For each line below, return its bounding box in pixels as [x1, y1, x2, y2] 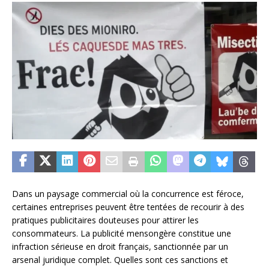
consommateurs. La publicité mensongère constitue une [12, 228, 231, 240]
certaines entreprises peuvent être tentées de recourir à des [12, 201, 244, 213]
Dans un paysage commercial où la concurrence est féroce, [12, 188, 244, 200]
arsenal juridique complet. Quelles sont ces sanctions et [12, 254, 228, 266]
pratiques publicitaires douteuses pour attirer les [12, 214, 199, 226]
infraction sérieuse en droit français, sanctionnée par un [12, 241, 228, 253]
